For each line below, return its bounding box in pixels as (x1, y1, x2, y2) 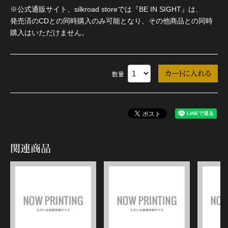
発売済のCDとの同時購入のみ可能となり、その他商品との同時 (10, 16, 213, 25)
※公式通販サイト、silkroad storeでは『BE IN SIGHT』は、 (10, 5, 203, 13)
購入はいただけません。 (10, 28, 89, 37)
